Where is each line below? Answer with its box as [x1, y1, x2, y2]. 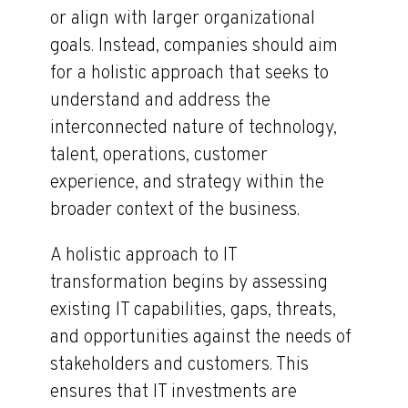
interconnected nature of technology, [50, 116, 337, 140]
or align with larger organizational [50, 6, 315, 31]
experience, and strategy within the [50, 170, 324, 195]
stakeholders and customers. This [50, 352, 309, 377]
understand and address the [50, 88, 270, 113]
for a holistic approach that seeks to [50, 61, 329, 86]
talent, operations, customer [50, 143, 268, 168]
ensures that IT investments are [50, 380, 297, 404]
